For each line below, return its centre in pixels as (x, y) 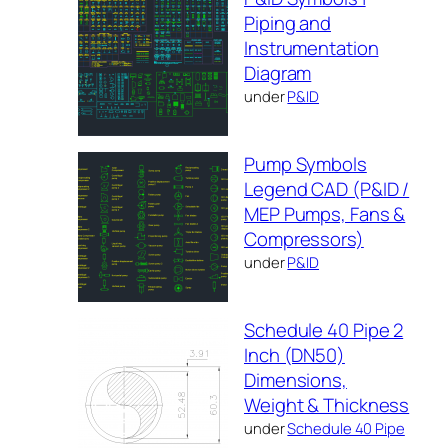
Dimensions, (295, 379)
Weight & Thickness (327, 404)
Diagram (278, 72)
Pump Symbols (305, 163)
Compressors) (304, 238)
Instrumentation (311, 47)
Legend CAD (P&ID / (327, 188)
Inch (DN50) (294, 354)
